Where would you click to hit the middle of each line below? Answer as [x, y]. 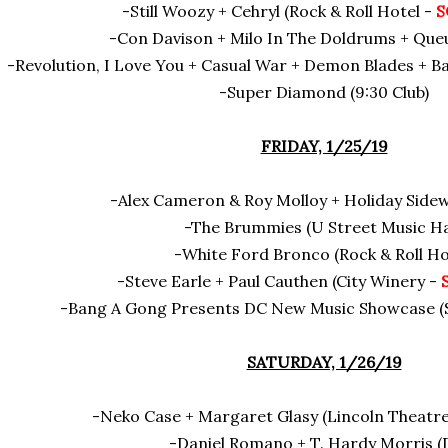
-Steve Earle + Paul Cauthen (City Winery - [279, 281]
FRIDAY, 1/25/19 [324, 146]
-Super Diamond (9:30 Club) [324, 92]
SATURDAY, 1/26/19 [324, 362]
